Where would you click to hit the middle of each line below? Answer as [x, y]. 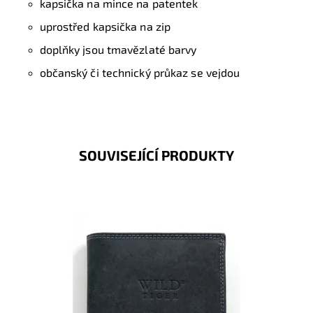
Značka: [54, 263]
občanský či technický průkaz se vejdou [140, 73]
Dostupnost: [63, 239]
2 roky [114, 275]
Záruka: [53, 275]
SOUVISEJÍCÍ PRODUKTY [156, 155]
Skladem [119, 239]
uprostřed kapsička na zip [105, 27]
